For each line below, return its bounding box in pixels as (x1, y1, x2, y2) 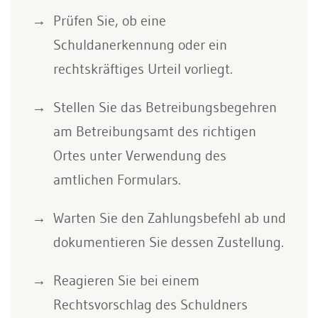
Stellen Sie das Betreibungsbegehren (53, 98, 277, 116)
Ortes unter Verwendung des (53, 146, 226, 164)
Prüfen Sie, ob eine (53, 11, 166, 29)
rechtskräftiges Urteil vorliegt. (53, 60, 233, 77)
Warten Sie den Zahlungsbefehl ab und (53, 209, 286, 226)
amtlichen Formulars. (53, 170, 181, 188)
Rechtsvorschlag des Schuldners (53, 295, 248, 313)
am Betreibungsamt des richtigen (53, 122, 256, 140)
